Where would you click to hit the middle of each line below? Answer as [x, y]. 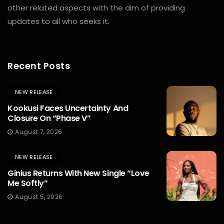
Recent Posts [39, 65]
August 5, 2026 [39, 196]
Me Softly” [28, 183]
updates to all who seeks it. [58, 21]
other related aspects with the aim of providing [96, 7]
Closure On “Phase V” [49, 118]
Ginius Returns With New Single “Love [78, 173]
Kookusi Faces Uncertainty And [68, 108]
